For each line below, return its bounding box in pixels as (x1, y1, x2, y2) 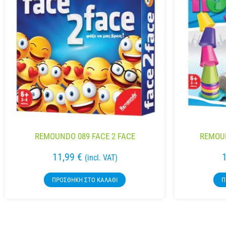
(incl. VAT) (84, 153, 118, 163)
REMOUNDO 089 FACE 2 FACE (34, 131, 135, 142)
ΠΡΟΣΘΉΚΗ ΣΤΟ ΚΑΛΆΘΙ (52, 176, 118, 184)
